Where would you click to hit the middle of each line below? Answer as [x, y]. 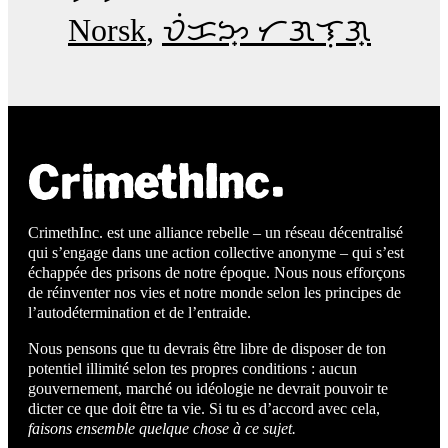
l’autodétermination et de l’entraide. [139, 312]
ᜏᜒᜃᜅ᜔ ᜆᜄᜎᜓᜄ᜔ [266, 30]
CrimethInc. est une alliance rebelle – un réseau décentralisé [215, 232]
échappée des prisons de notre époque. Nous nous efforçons [216, 272]
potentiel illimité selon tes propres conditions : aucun [192, 368]
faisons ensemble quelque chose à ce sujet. [162, 428]
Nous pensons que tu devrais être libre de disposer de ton [207, 348]
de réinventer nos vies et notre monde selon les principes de [214, 292]
